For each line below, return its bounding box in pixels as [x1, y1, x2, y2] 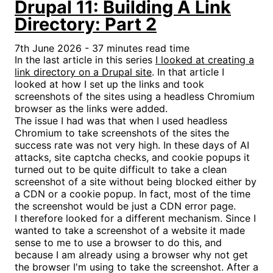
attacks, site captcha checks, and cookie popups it [15, 151, 250, 163]
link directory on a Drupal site [15, 65, 152, 78]
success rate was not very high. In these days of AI [15, 138, 249, 151]
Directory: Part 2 [15, 13, 157, 35]
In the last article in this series [15, 53, 155, 66]
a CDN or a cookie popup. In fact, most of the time [15, 187, 250, 200]
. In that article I [152, 65, 224, 78]
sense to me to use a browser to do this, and [15, 236, 222, 249]
